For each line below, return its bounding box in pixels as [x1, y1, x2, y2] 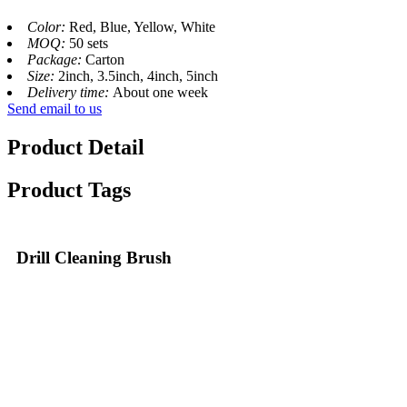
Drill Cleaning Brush [16, 247, 172, 267]
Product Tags [7, 177, 131, 202]
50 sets [69, 35, 108, 51]
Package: [27, 51, 85, 67]
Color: [27, 18, 69, 35]
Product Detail [7, 134, 144, 159]
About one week [113, 84, 208, 100]
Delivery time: [27, 84, 113, 100]
